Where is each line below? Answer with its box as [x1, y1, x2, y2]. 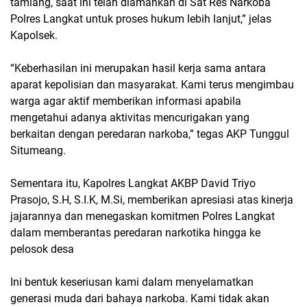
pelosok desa [10, 243, 74, 256]
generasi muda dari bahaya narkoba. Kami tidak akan [10, 292, 269, 306]
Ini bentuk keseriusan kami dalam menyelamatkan [10, 275, 254, 289]
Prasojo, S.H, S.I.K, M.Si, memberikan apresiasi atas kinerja [10, 193, 293, 207]
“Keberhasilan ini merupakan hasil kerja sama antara [10, 62, 266, 75]
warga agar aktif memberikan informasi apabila [10, 95, 241, 108]
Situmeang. [10, 144, 66, 158]
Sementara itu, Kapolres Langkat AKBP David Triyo [10, 177, 256, 191]
